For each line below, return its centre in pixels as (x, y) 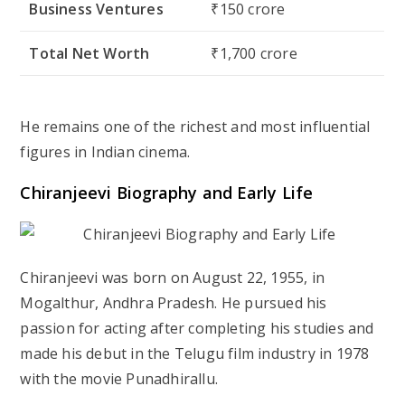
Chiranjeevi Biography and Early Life (167, 192)
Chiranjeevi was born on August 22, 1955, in (173, 277)
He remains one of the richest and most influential (195, 126)
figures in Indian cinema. (105, 151)
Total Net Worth (89, 53)
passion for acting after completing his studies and (197, 328)
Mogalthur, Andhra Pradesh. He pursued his (174, 302)
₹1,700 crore (254, 53)
